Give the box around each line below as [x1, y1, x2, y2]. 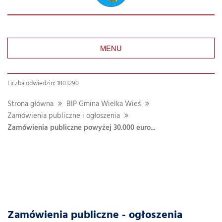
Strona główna [7, 99, 54, 110]
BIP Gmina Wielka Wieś [66, 99, 141, 110]
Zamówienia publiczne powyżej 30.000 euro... [7, 122, 155, 134]
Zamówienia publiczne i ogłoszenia [7, 111, 120, 122]
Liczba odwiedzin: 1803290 [7, 78, 79, 89]
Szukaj [104, 129, 119, 139]
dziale [104, 147, 118, 157]
